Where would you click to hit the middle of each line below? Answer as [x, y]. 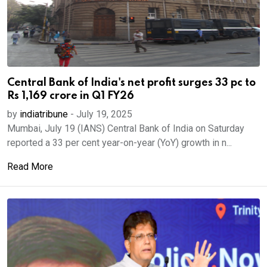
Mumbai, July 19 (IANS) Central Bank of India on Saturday [126, 128]
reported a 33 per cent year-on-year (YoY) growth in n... [119, 143]
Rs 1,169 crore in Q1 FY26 [71, 96]
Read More [30, 167]
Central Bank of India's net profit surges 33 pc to [131, 83]
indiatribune [44, 114]
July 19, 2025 [104, 114]
